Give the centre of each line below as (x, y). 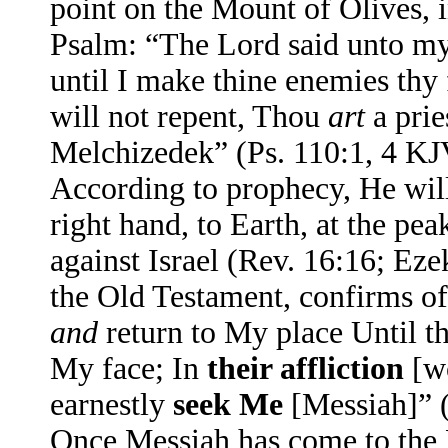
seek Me (232, 405)
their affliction (305, 369)
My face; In (128, 369)
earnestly (111, 405)
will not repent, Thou (189, 117)
